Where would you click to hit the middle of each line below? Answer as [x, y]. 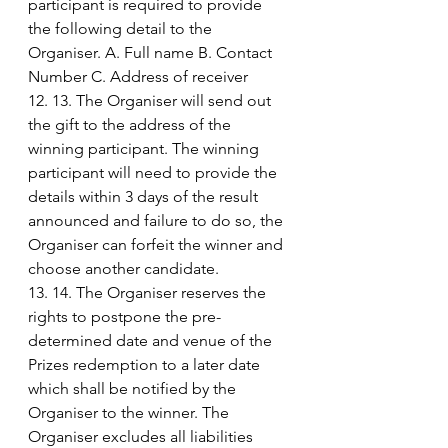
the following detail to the [122, 28]
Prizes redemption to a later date [146, 364]
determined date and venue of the [152, 340]
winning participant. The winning [145, 148]
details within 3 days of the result [145, 196]
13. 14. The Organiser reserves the [149, 292]
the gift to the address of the [131, 124]
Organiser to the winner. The [130, 412]
